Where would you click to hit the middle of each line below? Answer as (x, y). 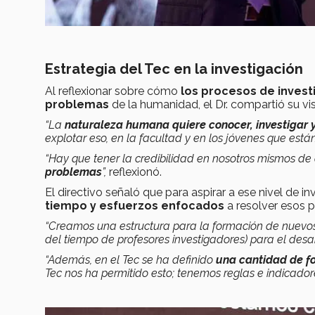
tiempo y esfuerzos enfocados (135, 206)
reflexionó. (135, 172)
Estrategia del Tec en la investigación (174, 69)
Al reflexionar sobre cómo (113, 91)
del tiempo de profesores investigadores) (146, 240)
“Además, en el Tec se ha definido (130, 260)
